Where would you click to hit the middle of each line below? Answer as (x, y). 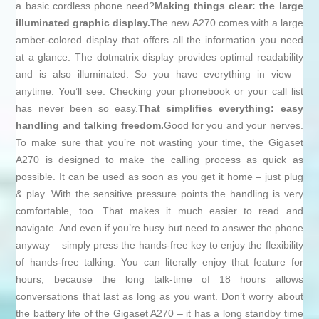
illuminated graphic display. (83, 23)
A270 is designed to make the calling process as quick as (159, 160)
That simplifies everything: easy (221, 109)
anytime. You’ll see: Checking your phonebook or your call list (159, 91)
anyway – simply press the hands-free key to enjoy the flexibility (159, 245)
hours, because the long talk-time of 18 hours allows (159, 279)
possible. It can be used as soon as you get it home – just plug (159, 177)
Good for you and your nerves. (233, 126)
